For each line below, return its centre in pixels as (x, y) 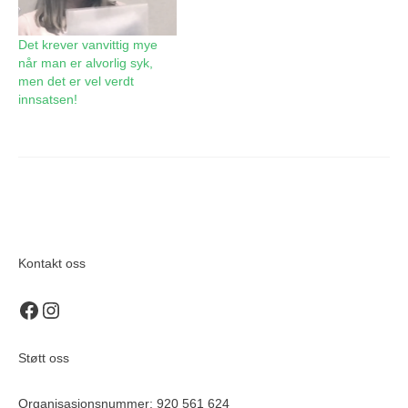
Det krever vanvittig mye (88, 44)
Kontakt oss (52, 263)
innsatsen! (48, 99)
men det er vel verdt (76, 81)
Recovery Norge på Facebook (65, 309)
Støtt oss (44, 357)
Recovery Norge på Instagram (87, 309)
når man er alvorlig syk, (86, 62)
